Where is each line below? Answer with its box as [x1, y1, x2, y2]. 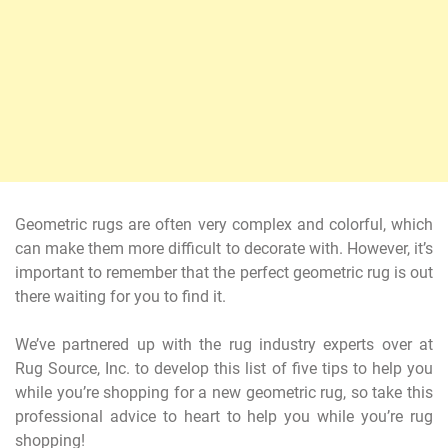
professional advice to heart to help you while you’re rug [15, 406, 433, 426]
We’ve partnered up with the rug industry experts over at [15, 334, 433, 354]
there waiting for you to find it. [15, 286, 226, 306]
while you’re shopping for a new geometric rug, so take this [15, 382, 433, 402]
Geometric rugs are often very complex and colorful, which [15, 214, 433, 234]
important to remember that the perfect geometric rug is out [15, 262, 433, 282]
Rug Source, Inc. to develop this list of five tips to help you [15, 358, 433, 378]
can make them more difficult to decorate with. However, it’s [15, 238, 433, 258]
